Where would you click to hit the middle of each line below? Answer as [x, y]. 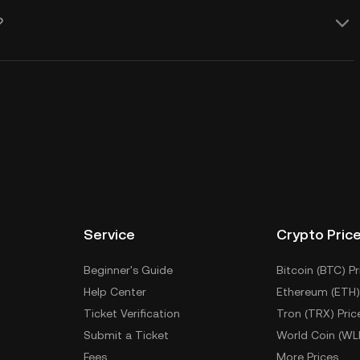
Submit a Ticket [126, 335]
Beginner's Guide [128, 270]
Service [109, 234]
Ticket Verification [132, 313]
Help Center [115, 292]
